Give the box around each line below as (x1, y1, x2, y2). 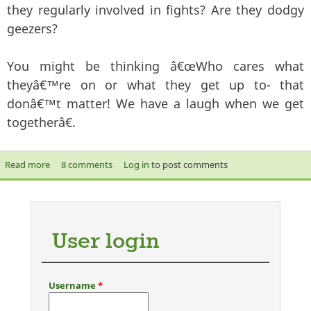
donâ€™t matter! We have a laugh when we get (7, 95, 304, 112)
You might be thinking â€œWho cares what (7, 58, 304, 74)
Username (49, 279, 98, 292)
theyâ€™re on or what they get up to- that (7, 76, 304, 93)
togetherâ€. (7, 114, 76, 131)
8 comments (60, 158, 112, 171)
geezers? (7, 20, 58, 37)
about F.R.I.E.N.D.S (49, 158, 126, 171)
